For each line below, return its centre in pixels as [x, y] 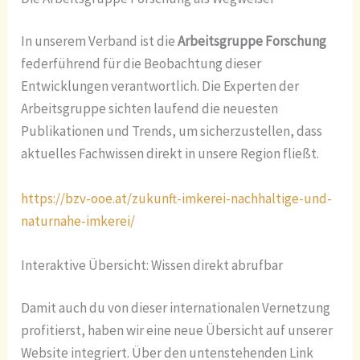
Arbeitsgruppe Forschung [252, 41]
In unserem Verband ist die [100, 41]
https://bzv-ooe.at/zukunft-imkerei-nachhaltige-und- [177, 198]
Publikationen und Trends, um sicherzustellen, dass [172, 131]
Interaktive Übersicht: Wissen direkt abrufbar [152, 265]
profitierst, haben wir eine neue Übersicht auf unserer [177, 331]
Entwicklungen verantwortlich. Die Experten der [160, 86]
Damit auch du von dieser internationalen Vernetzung [176, 308]
